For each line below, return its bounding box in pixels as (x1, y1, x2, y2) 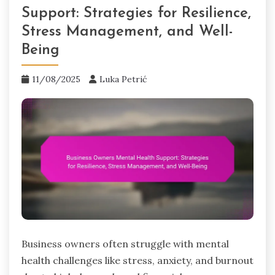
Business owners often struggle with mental (21, 238, 229, 250)
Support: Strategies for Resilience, (21, 6, 251, 21)
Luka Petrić (99, 73, 147, 85)
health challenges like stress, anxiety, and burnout (21, 254, 254, 267)
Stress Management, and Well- (21, 24, 233, 39)
